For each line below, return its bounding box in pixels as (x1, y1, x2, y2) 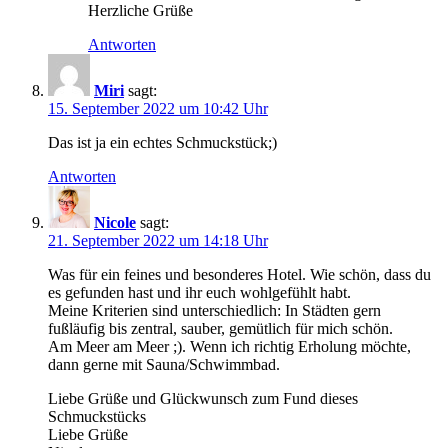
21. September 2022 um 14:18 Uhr (48, 231, 268, 249)
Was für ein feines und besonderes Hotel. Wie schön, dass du (48, 265, 431, 283)
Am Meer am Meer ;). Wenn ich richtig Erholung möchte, (48, 337, 411, 355)
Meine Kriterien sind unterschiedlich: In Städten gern (48, 301, 381, 319)
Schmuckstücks (48, 407, 146, 425)
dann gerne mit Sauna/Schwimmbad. (48, 355, 280, 373)
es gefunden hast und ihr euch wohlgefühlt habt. (48, 283, 351, 301)
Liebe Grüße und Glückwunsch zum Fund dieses (48, 389, 358, 407)
